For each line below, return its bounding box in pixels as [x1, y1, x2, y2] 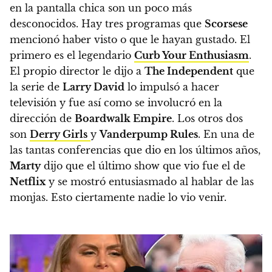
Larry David [63, 81, 124, 93]
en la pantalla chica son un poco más [10, 2, 192, 15]
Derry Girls [30, 128, 87, 141]
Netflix [10, 175, 46, 188]
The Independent [144, 65, 233, 78]
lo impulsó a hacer [124, 81, 219, 93]
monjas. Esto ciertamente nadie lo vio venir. [10, 191, 226, 204]
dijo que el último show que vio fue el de [41, 160, 245, 172]
